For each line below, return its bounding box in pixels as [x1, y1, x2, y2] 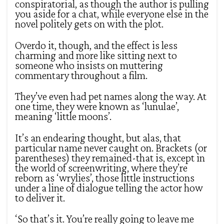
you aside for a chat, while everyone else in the [15, 7, 208, 20]
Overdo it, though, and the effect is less [15, 38, 177, 51]
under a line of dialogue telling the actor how [15, 181, 203, 194]
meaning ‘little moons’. [15, 110, 111, 123]
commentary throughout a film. [15, 68, 147, 81]
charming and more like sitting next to [15, 48, 177, 61]
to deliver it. [15, 191, 65, 204]
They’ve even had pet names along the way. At [15, 90, 206, 103]
